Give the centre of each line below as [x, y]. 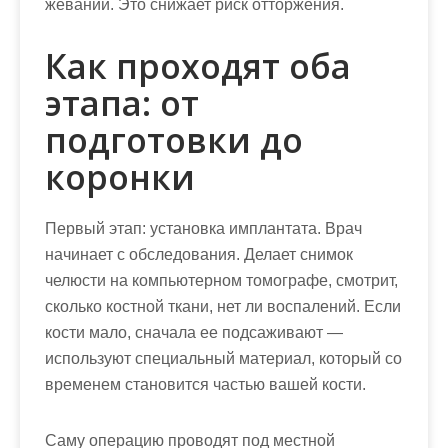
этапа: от [122, 103]
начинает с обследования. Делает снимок [199, 254]
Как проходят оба [198, 66]
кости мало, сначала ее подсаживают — [194, 332]
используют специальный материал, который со [223, 358]
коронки [120, 177]
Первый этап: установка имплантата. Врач [203, 228]
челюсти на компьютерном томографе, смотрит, [221, 280]
